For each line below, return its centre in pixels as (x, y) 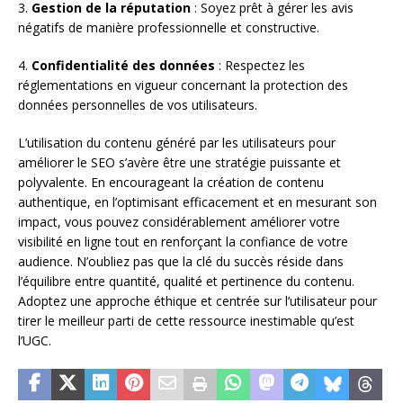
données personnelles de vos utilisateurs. (138, 104)
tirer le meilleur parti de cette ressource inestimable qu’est (186, 320)
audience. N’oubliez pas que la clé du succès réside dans (181, 261)
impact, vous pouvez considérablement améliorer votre (179, 221)
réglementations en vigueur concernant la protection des (183, 85)
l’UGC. (35, 340)
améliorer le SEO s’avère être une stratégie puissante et (179, 162)
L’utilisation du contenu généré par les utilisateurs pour (177, 142)
